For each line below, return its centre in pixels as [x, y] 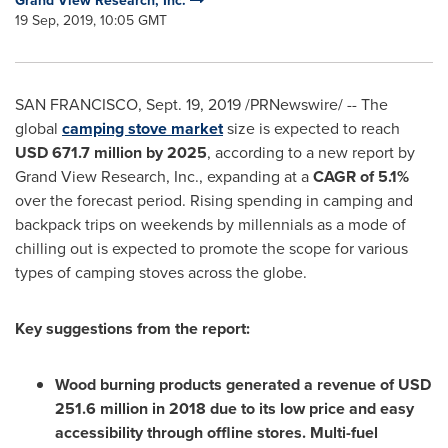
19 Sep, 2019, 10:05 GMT [91, 20]
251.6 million [101, 408]
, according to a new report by [311, 152]
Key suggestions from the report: [132, 328]
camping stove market [142, 128]
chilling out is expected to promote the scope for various [211, 248]
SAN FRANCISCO [76, 104]
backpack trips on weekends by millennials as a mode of [210, 224]
